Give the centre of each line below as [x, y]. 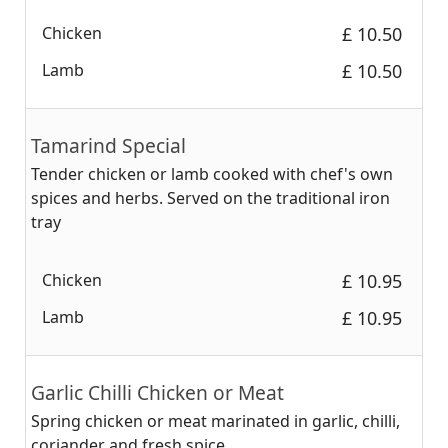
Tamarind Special [108, 145]
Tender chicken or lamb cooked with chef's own [212, 174]
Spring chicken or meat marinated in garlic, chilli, [215, 421]
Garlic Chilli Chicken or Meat [157, 392]
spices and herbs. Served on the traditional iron [210, 198]
